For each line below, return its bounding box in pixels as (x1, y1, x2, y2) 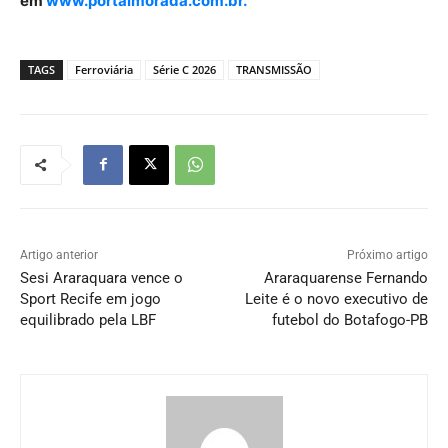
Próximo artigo (346, 247, 428, 262)
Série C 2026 (153, 61, 216, 77)
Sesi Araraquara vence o (20, 268, 183, 287)
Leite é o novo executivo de (244, 289, 428, 308)
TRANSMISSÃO (236, 61, 312, 77)
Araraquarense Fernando (263, 268, 428, 287)
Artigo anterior (20, 247, 98, 262)
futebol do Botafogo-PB (271, 310, 428, 329)
